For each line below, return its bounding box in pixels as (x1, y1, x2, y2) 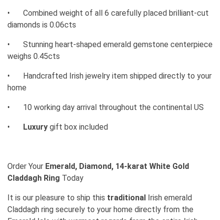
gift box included (48, 122, 110, 132)
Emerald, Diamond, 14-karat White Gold (45, 162, 189, 171)
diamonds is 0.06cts (7, 20, 76, 30)
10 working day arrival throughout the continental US (23, 103, 204, 112)
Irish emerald (146, 193, 192, 203)
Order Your (7, 162, 45, 171)
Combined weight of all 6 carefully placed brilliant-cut (23, 8, 209, 18)
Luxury (23, 122, 48, 132)
